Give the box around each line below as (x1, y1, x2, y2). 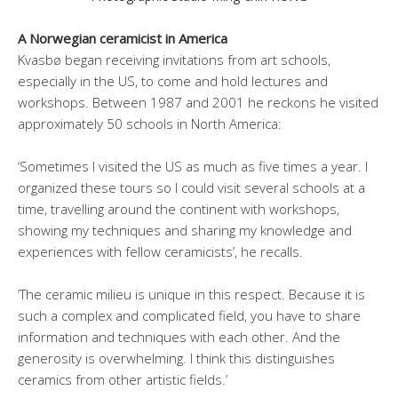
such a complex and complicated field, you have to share (18, 306, 361, 324)
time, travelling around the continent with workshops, (18, 199, 339, 218)
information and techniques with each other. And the (18, 327, 340, 346)
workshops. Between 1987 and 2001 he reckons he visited (18, 92, 378, 111)
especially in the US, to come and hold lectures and (18, 71, 328, 90)
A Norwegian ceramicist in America (18, 28, 227, 47)
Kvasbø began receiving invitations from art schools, (18, 50, 330, 68)
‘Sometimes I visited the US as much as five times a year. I (18, 156, 368, 175)
